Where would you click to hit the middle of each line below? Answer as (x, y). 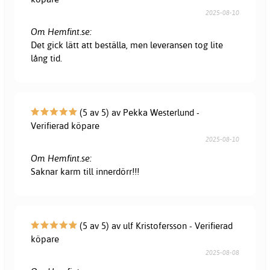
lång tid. (47, 58)
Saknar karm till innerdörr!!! (85, 171)
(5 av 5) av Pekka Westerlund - (139, 112)
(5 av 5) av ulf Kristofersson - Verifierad (155, 225)
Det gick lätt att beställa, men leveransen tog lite (127, 45)
